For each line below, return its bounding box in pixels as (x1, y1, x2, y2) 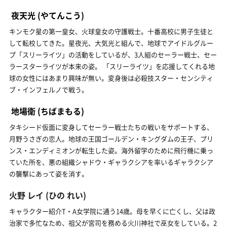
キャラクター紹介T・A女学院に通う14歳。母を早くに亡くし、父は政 (9, 206, 215, 216)
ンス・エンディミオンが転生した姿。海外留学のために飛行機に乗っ (9, 145, 213, 155)
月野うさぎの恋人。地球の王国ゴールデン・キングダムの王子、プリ (9, 133, 213, 143)
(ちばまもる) (35, 104, 84, 117)
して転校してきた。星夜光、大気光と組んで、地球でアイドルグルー (9, 37, 213, 48)
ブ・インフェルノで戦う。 (9, 84, 88, 94)
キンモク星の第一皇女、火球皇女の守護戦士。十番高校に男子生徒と (9, 26, 213, 36)
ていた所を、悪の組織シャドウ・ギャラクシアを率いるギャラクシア (9, 157, 213, 167)
